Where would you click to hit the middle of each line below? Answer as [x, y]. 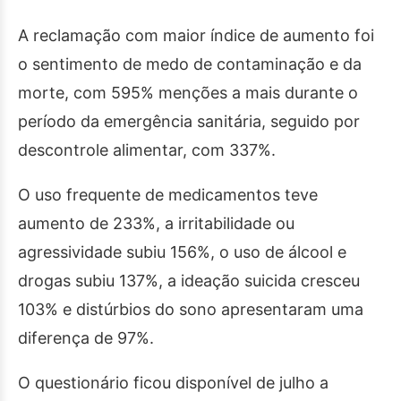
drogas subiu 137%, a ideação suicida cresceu [189, 281]
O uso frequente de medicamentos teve [168, 195]
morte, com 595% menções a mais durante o [188, 93]
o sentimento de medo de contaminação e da [190, 64]
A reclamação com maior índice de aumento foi [196, 35]
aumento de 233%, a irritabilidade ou [156, 223]
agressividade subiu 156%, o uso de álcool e [182, 252]
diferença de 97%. [86, 338]
